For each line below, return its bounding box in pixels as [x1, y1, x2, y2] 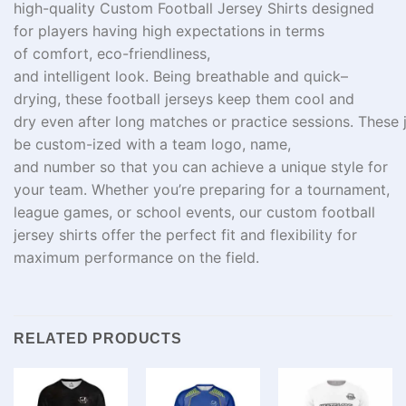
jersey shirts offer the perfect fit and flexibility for [14, 225, 357, 244]
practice [231, 111, 287, 130]
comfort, [33, 43, 97, 63]
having [92, 21, 138, 40]
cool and [290, 89, 354, 108]
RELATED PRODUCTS [14, 330, 182, 346]
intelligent [43, 66, 111, 85]
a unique [268, 157, 331, 176]
